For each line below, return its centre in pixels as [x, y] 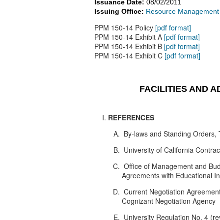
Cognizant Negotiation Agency [169, 201]
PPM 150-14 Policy [125, 28]
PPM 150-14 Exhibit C [129, 56]
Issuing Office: [120, 12]
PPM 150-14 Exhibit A [129, 37]
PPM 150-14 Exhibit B [129, 46]
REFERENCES [131, 117]
